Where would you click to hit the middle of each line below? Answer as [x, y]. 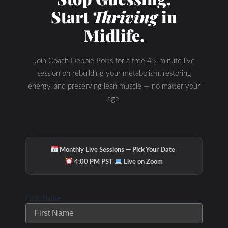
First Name [43, 198]
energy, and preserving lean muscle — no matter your [114, 86]
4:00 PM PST [93, 162]
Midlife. [114, 35]
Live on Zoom [143, 162]
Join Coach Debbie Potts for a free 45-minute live [114, 61]
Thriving [125, 16]
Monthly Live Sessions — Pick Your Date [117, 150]
